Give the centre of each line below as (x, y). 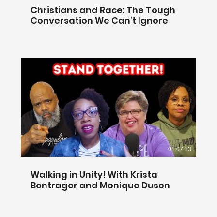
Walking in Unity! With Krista (94, 174)
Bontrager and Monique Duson (100, 185)
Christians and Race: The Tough (103, 10)
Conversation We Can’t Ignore (99, 20)
